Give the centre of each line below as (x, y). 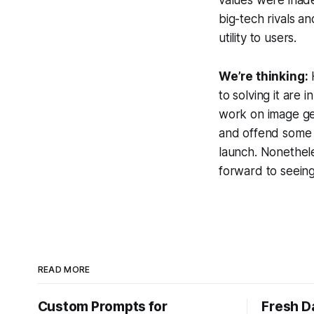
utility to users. (258, 37)
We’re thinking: (264, 76)
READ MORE (64, 269)
